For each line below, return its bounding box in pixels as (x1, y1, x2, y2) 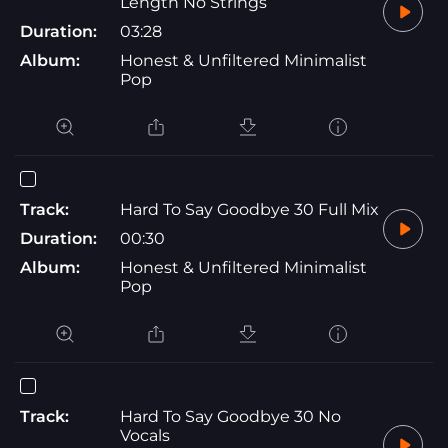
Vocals (120, 425, 170, 445)
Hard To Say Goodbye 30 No (120, 406, 341, 426)
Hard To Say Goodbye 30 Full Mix (120, 199, 379, 219)
